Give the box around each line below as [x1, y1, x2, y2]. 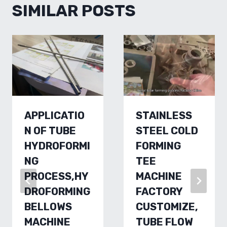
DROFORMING [24, 185, 91, 198]
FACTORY [136, 185, 182, 198]
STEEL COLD [136, 125, 198, 137]
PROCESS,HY [24, 170, 89, 182]
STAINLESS [136, 109, 192, 122]
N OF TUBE [24, 125, 76, 137]
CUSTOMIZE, [136, 201, 198, 213]
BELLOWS [24, 201, 72, 213]
